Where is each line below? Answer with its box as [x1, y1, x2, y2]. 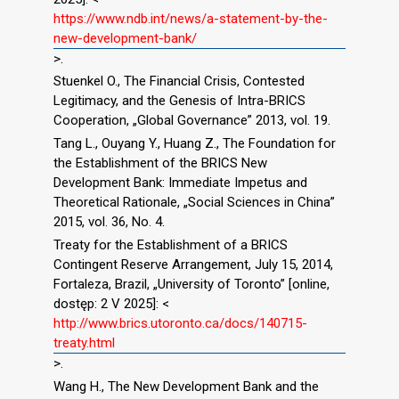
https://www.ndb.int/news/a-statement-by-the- [53, 10, 328, 27]
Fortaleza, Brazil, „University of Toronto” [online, [53, 275, 330, 292]
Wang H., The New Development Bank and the [53, 378, 319, 395]
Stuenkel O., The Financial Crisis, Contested [53, 73, 305, 90]
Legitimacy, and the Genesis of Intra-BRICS [53, 93, 305, 110]
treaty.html [53, 334, 115, 351]
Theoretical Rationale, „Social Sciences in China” [53, 194, 335, 211]
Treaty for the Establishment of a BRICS [53, 236, 288, 253]
